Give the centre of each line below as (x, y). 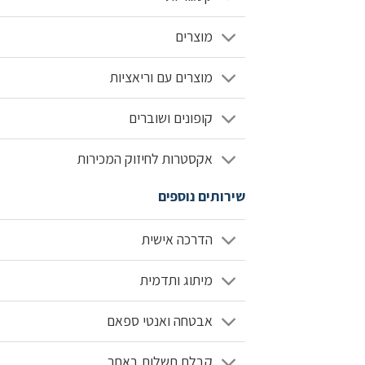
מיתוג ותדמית (176, 280)
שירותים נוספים (202, 196)
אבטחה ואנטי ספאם (159, 321)
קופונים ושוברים (170, 118)
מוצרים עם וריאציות (161, 77)
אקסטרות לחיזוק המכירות (145, 159)
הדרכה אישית (177, 240)
